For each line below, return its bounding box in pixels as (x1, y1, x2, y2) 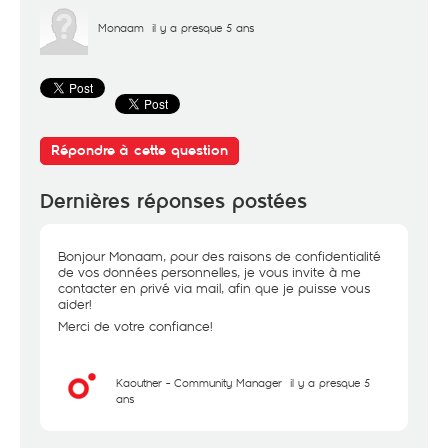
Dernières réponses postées (40, 189, 307, 214)
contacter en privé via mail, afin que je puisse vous (58, 279, 370, 297)
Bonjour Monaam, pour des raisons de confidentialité (58, 247, 381, 265)
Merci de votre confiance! (58, 317, 213, 335)
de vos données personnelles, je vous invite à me (58, 263, 361, 281)
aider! (58, 295, 92, 313)
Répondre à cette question (51, 142, 228, 159)
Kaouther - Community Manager (116, 375, 282, 390)
